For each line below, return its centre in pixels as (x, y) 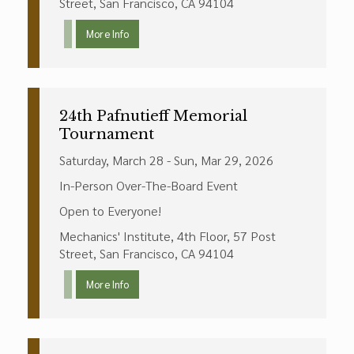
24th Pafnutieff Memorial (153, 116)
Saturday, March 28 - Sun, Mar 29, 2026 (166, 160)
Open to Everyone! (110, 211)
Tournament (107, 134)
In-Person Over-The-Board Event (149, 185)
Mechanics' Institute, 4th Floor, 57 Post (168, 236)
